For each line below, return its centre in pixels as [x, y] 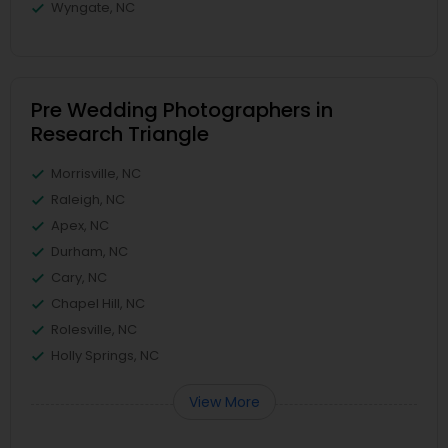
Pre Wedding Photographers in [182, 109]
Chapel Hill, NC [98, 303]
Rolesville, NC [94, 329]
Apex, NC [80, 225]
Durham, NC [89, 251]
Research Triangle [120, 133]
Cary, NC [79, 277]
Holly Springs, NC [105, 355]
